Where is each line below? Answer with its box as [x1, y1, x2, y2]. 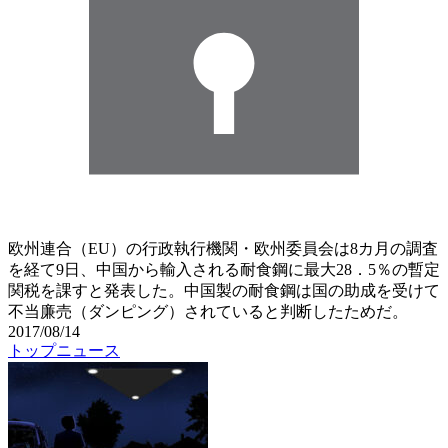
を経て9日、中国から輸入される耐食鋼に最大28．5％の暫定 [8, 260, 440, 278]
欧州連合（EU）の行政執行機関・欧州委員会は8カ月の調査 [8, 239, 438, 257]
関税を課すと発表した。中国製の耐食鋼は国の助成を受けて [8, 281, 440, 299]
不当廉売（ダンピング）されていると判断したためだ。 [8, 302, 408, 320]
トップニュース [8, 341, 120, 359]
